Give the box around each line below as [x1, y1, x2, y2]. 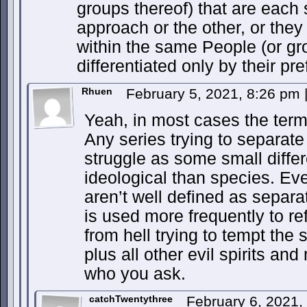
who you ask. [84, 265, 186, 283]
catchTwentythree [89, 293, 173, 304]
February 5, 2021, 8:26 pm [126, 86, 304, 101]
